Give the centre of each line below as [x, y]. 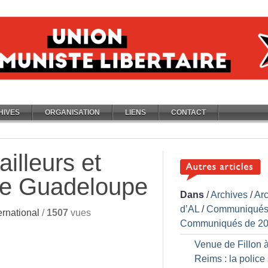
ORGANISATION [72, 112]
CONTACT [188, 112]
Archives [229, 195]
